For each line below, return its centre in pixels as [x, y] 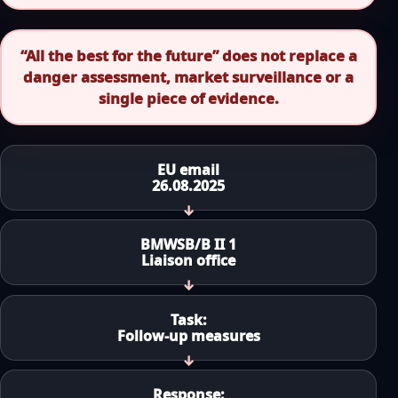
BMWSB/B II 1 [188, 245]
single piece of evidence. [188, 98]
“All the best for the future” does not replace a [188, 55]
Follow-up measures [188, 335]
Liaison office [188, 261]
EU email [188, 170]
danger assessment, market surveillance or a [188, 76]
